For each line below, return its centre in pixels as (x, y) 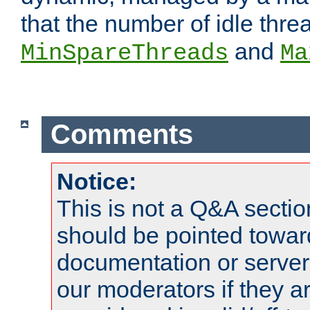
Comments (121, 135)
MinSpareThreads (125, 54)
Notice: (97, 181)
